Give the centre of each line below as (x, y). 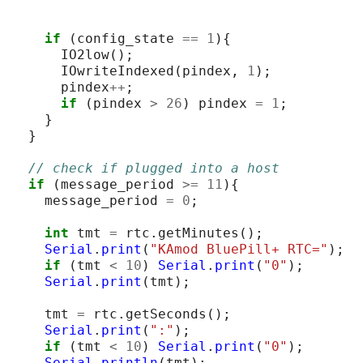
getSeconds (166, 314)
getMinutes (199, 233)
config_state (126, 38)
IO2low (85, 54)
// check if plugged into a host (154, 168)
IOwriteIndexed (117, 70)
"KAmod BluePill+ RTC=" (239, 249)
